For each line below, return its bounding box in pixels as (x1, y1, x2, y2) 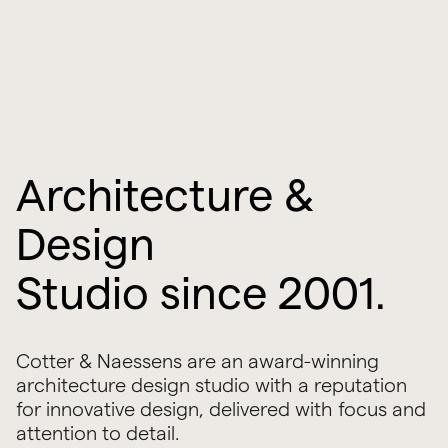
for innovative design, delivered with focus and (15, 398, 426, 421)
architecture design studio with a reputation (15, 374, 407, 397)
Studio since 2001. (15, 268, 386, 319)
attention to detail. (15, 422, 180, 445)
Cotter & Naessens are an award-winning (15, 350, 379, 373)
